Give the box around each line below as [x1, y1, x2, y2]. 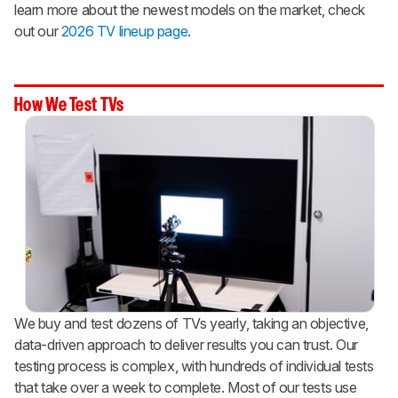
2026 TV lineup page [60, 22, 188, 41]
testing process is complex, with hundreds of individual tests [14, 357, 374, 376]
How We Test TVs [14, 98, 124, 115]
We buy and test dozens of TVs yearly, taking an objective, [14, 314, 369, 333]
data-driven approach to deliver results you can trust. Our [14, 336, 358, 354]
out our [14, 22, 61, 41]
